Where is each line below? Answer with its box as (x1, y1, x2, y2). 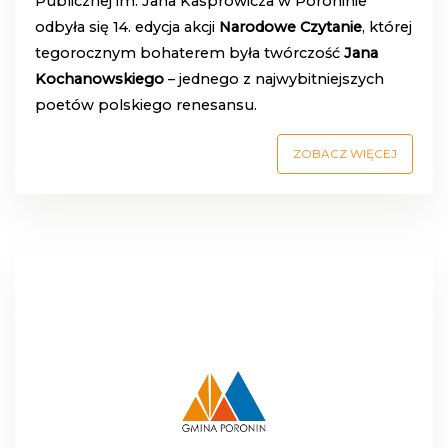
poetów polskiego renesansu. (35, 95, 257, 114)
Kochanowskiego (35, 69, 164, 88)
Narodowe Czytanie (219, 17, 362, 36)
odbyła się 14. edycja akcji (35, 17, 219, 36)
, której (362, 17, 412, 36)
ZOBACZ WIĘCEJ (293, 145, 397, 161)
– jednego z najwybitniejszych (164, 69, 384, 88)
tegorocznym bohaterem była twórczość (35, 43, 344, 62)
